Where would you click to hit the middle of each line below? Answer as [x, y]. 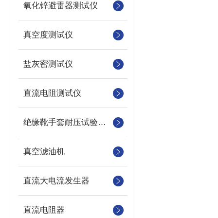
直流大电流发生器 [56, 181]
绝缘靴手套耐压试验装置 [102, 122]
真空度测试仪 [48, 35]
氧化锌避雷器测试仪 [61, 6]
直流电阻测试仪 [52, 93]
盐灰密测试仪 [48, 64]
